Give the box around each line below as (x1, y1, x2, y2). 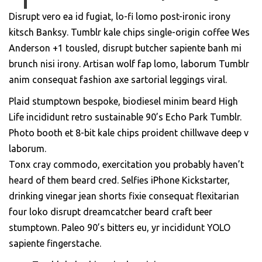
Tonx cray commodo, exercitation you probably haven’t (9, 159, 244, 170)
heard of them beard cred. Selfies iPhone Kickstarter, (9, 175, 230, 186)
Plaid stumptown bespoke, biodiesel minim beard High (9, 96, 238, 107)
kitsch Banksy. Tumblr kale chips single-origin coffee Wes (9, 27, 250, 38)
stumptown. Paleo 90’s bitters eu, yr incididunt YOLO (9, 222, 230, 233)
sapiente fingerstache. (9, 238, 101, 249)
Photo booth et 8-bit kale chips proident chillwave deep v (9, 127, 249, 139)
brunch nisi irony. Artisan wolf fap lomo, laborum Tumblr (9, 58, 249, 70)
